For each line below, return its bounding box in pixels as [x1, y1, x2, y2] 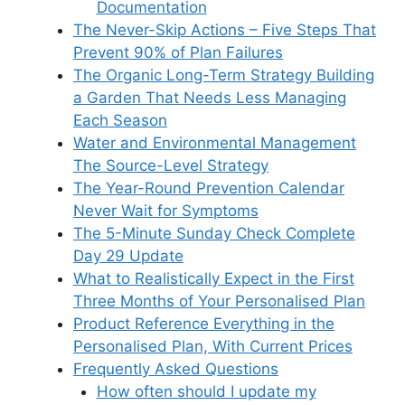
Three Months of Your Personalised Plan [73, 292, 365, 311]
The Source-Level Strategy [73, 156, 268, 175]
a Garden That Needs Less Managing [73, 89, 346, 108]
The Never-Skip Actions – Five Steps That [73, 21, 376, 40]
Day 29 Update [73, 247, 184, 266]
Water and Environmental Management [73, 134, 356, 153]
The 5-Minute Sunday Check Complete [73, 224, 355, 243]
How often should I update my [96, 382, 316, 401]
